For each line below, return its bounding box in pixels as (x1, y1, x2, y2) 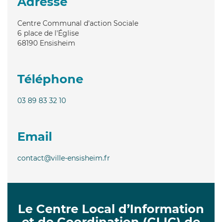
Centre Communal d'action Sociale (17, 18, 138, 28)
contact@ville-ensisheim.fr (17, 153, 110, 163)
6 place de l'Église (17, 28, 79, 38)
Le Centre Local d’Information (18, 201, 204, 216)
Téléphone (17, 71, 83, 86)
